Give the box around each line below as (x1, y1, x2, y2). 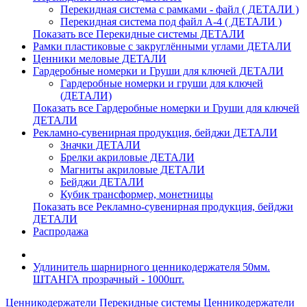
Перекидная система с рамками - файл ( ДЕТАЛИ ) (60, 3, 299, 15)
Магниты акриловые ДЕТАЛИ (60, 164, 205, 175)
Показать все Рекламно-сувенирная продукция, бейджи (33, 201, 293, 212)
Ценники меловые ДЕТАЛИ (33, 53, 167, 64)
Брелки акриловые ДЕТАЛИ (60, 151, 195, 163)
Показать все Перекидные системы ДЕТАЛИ (33, 28, 245, 40)
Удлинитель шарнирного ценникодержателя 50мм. (33, 261, 270, 273)
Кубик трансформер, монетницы (60, 188, 213, 200)
